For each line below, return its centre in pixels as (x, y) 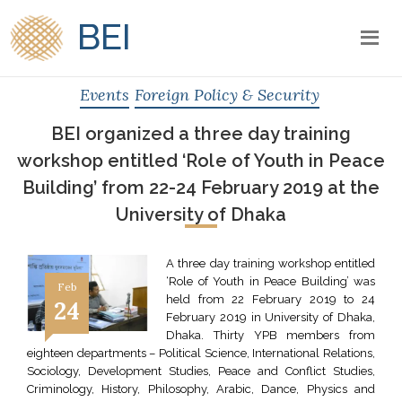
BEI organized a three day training (201, 134)
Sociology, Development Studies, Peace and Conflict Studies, (201, 371)
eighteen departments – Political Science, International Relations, (201, 353)
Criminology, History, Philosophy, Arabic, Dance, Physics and (201, 389)
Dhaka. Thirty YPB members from (271, 335)
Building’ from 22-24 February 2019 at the (201, 188)
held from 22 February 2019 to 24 (271, 299)
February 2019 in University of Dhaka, (271, 317)
